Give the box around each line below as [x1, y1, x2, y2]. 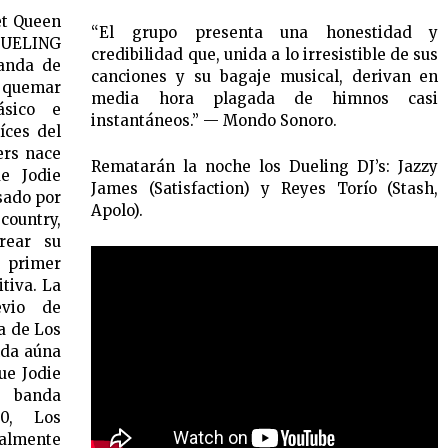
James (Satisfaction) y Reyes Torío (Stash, [91, 179, 439, 199]
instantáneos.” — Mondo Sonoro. [91, 111, 338, 131]
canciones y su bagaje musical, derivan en [91, 67, 439, 87]
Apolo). [91, 201, 144, 221]
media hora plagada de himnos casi [91, 89, 439, 109]
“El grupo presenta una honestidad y [91, 23, 439, 43]
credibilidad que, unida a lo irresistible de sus [91, 45, 439, 65]
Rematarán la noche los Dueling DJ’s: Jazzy [91, 157, 439, 177]
